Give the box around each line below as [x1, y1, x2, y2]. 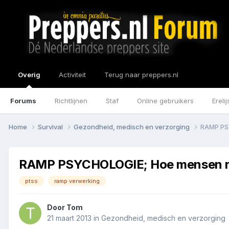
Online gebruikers [137, 97, 194, 105]
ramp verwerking [54, 177, 100, 185]
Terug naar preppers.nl [104, 71, 178, 79]
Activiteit [59, 71, 86, 79]
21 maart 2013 [47, 214, 91, 223]
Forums [10, 97, 36, 105]
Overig [18, 71, 40, 79]
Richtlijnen [55, 97, 87, 105]
